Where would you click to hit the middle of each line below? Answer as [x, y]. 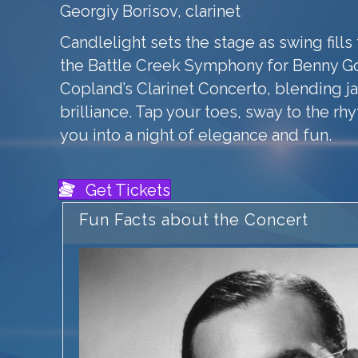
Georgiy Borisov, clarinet [150, 11]
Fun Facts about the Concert [194, 220]
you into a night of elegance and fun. [196, 135]
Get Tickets [128, 191]
